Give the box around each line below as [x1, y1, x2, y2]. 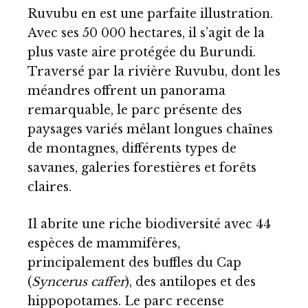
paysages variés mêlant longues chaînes [27, 122, 273, 137]
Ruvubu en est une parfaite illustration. [27, 6, 273, 22]
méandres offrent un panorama [27, 83, 225, 99]
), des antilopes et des [125, 274, 256, 290]
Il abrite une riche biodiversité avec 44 [27, 217, 271, 232]
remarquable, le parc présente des [27, 102, 242, 118]
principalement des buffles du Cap [27, 255, 241, 271]
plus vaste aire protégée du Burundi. [27, 45, 256, 60]
